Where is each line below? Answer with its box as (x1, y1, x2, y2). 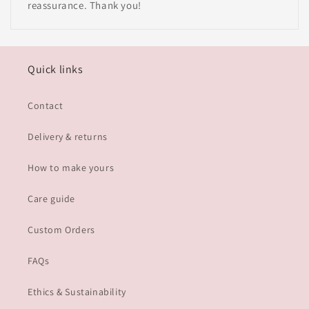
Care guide (28, 192, 75, 205)
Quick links (28, 62, 83, 77)
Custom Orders (28, 223, 95, 236)
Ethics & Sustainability (28, 286, 126, 298)
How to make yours (28, 161, 114, 174)
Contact (28, 99, 63, 112)
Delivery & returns (28, 130, 108, 143)
